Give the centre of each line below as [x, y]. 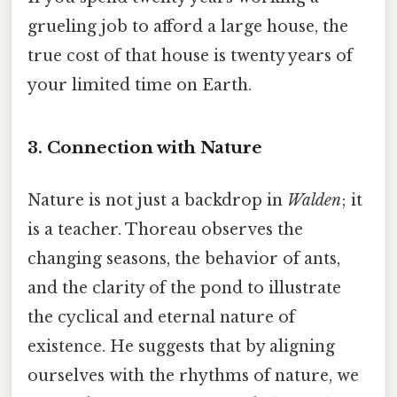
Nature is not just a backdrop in [157, 201]
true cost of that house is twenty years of [190, 56]
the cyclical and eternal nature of [161, 318]
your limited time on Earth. [140, 86]
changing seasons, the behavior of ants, [184, 259]
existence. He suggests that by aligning [181, 347]
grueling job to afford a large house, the [188, 27]
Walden [314, 201]
